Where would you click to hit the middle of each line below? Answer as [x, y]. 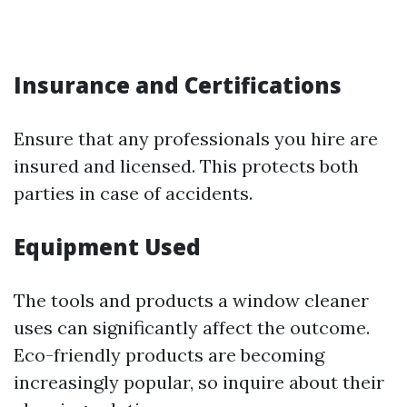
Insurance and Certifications [178, 85]
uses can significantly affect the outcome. [192, 328]
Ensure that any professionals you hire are [196, 139]
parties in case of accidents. [133, 193]
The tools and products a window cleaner [191, 300]
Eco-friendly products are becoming [169, 355]
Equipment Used [107, 247]
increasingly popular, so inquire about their [199, 382]
